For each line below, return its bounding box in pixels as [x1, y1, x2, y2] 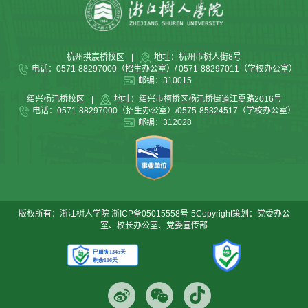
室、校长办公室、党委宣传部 [100, 221, 208, 230]
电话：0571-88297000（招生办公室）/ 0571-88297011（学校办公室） [31, 64, 297, 74]
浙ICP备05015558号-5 [111, 209, 196, 219]
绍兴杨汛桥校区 [26, 94, 85, 104]
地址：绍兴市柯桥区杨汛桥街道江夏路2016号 [113, 94, 282, 104]
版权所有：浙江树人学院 [18, 209, 111, 219]
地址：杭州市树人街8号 [154, 52, 241, 62]
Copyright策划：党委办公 [195, 209, 290, 219]
